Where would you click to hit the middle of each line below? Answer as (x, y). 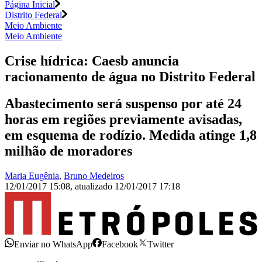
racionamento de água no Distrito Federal (130, 76)
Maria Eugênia (32, 176)
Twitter (161, 244)
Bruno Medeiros (94, 176)
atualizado (95, 187)
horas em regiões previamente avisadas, (123, 120)
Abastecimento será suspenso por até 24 (123, 104)
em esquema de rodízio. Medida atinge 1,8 (131, 135)
